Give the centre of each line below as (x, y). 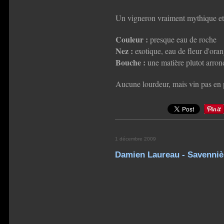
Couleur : (131, 39)
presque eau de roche (182, 39)
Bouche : (130, 62)
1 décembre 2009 (135, 138)
